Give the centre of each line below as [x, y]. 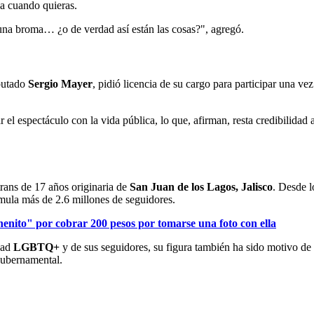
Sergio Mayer [60, 83]
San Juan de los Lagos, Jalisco [200, 187]
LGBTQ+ [35, 247]
